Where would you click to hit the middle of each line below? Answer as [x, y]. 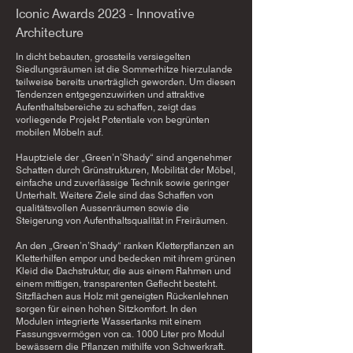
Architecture [50, 33]
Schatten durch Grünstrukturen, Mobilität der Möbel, [126, 170]
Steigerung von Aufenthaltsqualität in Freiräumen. [122, 220]
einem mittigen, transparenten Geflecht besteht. [117, 283]
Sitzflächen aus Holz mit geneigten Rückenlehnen [122, 296]
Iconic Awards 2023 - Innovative [105, 14]
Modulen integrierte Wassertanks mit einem [108, 321]
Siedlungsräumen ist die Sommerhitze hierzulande [124, 69]
